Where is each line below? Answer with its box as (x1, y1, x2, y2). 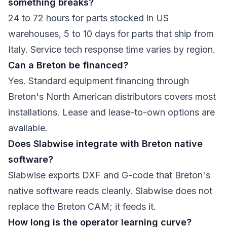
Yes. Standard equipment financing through (8, 75, 189, 86)
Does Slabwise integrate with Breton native (8, 138, 203, 149)
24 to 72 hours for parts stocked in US (8, 13, 169, 23)
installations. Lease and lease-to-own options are (8, 107, 215, 118)
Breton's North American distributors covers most (8, 91, 216, 102)
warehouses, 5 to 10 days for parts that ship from (8, 28, 214, 39)
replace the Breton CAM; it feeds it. (8, 201, 156, 212)
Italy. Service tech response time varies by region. (8, 44, 215, 55)
